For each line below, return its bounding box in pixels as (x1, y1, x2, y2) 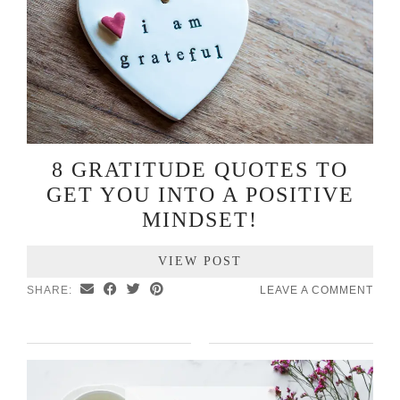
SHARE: (27, 283, 76, 296)
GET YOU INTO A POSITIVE (46, 182, 354, 206)
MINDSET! (142, 207, 258, 231)
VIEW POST (158, 254, 242, 268)
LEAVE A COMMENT (260, 283, 373, 296)
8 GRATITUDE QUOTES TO (52, 157, 348, 181)
